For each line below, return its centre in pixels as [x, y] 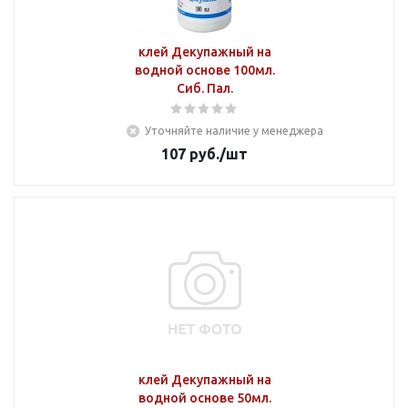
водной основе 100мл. [204, 70]
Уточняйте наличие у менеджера [234, 131]
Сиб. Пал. [204, 88]
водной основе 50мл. [204, 398]
